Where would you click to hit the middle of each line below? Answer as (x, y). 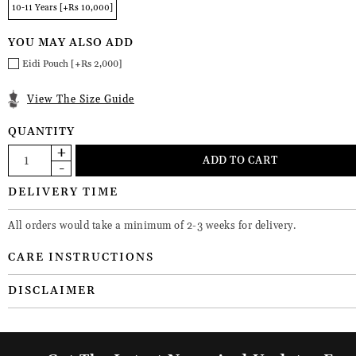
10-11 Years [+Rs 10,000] (62, 8)
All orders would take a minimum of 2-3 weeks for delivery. (152, 225)
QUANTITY (41, 132)
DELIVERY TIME (63, 192)
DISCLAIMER (52, 290)
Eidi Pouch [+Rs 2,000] (72, 64)
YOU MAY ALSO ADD (71, 43)
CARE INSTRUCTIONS (81, 257)
